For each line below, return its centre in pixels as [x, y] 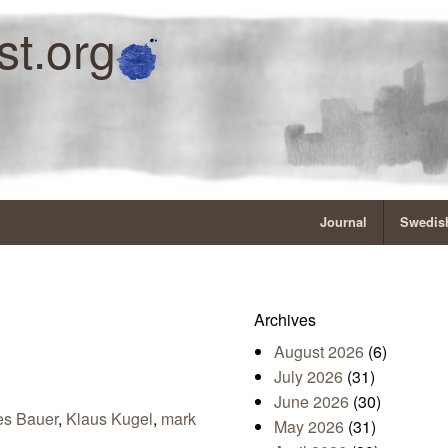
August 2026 [319, 352]
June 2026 [311, 402]
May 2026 [309, 427]
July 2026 [308, 377]
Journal [343, 222]
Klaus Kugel [109, 419]
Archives [285, 320]
